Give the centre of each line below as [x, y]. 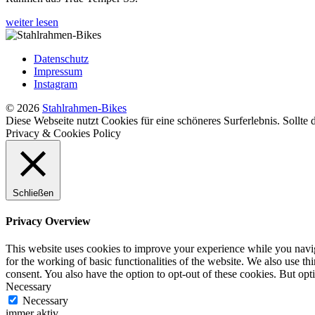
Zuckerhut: [238, 11]
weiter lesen [32, 22]
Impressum [58, 71]
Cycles [229, 37]
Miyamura [237, 24]
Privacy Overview [48, 221]
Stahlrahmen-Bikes [84, 108]
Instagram [56, 84]
